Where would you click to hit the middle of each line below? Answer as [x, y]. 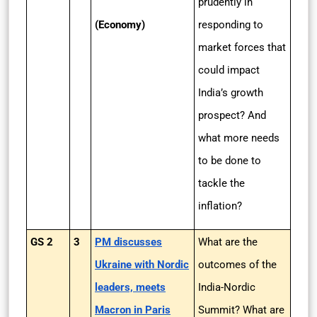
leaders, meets [130, 287]
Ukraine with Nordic [142, 265]
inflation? [220, 206]
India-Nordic [227, 287]
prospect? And [232, 115]
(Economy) [120, 25]
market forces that [242, 47]
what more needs [239, 138]
